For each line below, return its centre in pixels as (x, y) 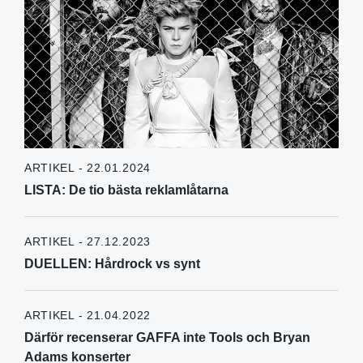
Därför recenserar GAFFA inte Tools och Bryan (167, 338)
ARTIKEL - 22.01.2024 (87, 168)
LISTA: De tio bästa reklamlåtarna (126, 190)
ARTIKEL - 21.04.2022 (87, 316)
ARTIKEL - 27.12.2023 (87, 242)
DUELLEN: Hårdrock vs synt (112, 264)
